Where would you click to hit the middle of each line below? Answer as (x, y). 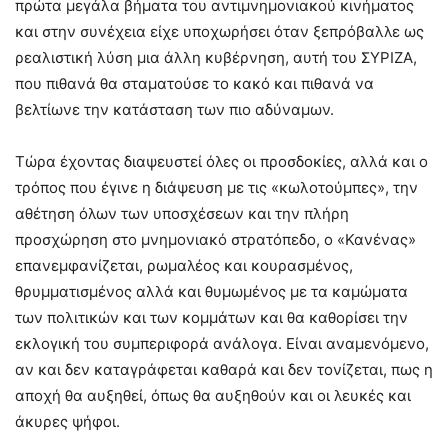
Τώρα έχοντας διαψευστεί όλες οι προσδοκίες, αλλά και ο (221, 161)
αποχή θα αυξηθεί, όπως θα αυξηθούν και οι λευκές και (213, 395)
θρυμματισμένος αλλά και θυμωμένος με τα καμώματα (211, 291)
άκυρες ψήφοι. (67, 421)
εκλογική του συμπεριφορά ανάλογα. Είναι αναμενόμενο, (222, 343)
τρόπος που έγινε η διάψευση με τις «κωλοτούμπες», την (216, 187)
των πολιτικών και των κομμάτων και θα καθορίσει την (211, 317)
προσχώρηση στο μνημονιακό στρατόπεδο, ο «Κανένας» (215, 239)
